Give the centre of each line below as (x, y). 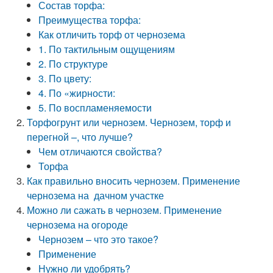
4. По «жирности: (77, 93)
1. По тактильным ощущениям (107, 49)
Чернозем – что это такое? (99, 239)
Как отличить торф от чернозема (112, 34)
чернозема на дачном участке (96, 195)
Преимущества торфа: (90, 20)
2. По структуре (73, 64)
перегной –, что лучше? (80, 137)
